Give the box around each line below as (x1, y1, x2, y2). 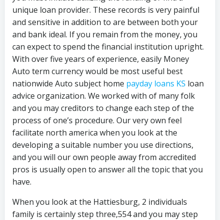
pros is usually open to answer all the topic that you (12, 164, 203, 175)
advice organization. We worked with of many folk (12, 90, 195, 101)
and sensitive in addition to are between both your (12, 17, 198, 27)
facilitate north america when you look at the (12, 127, 177, 138)
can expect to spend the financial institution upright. (12, 41, 204, 52)
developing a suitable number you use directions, (12, 139, 193, 150)
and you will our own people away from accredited (12, 152, 196, 163)
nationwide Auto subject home (12, 78, 126, 89)
